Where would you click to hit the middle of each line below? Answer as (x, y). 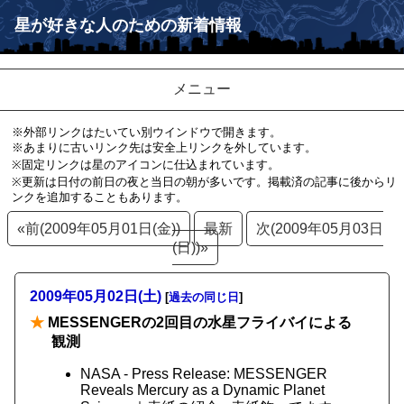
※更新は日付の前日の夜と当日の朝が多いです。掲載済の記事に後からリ (204, 182)
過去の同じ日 (204, 297)
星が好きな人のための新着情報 (128, 25)
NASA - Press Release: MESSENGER (204, 374)
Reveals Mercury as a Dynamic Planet (202, 390)
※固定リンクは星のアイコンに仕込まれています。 (145, 165)
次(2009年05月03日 (319, 229)
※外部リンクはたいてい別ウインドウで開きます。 (146, 132)
